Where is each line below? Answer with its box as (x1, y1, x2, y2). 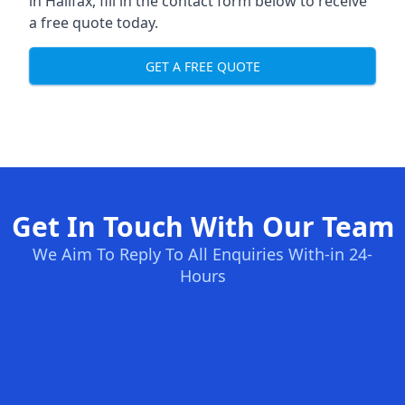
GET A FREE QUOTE (145, 57, 260, 75)
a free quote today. (29, 13, 158, 33)
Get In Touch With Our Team (11, 208, 394, 245)
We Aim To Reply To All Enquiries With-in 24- (33, 243, 372, 265)
